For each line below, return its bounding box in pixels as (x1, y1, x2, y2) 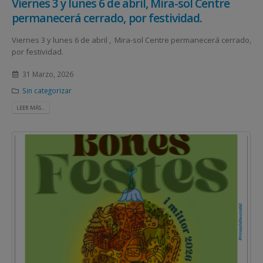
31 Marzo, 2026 (22, 69, 73, 79)
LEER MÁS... (16, 104, 45, 112)
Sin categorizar (22, 86, 72, 96)
